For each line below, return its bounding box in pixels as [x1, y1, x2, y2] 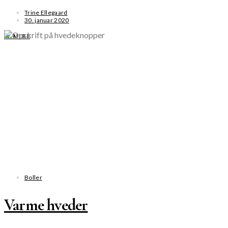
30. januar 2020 [24, 16, 69, 24]
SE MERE [4, 33, 31, 40]
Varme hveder [4, 194, 88, 215]
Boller [24, 174, 42, 182]
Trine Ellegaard [24, 9, 68, 17]
